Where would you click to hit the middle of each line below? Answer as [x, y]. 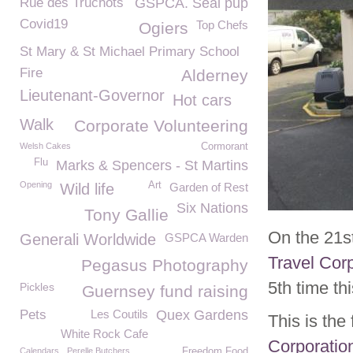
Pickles [37, 287]
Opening [36, 184]
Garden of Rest [209, 187]
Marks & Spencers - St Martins [152, 165]
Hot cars [202, 100]
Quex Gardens [202, 315]
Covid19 [44, 24]
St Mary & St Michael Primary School [130, 52]
